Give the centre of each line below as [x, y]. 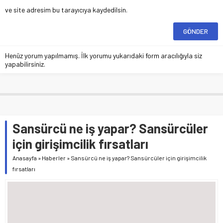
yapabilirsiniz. [25, 64]
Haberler [54, 158]
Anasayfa [25, 158]
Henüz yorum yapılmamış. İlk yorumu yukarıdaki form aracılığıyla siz [104, 56]
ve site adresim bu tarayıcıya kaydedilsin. [66, 10]
